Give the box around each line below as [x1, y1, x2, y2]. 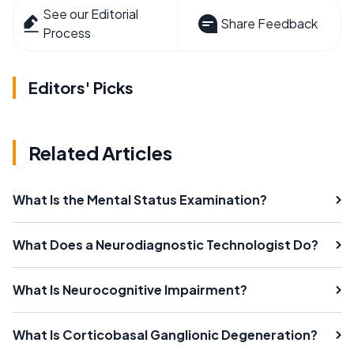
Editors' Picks [28, 77, 134, 97]
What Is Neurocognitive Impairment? [13, 281, 247, 298]
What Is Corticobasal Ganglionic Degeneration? [13, 326, 318, 343]
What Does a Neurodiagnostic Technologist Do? [13, 235, 318, 253]
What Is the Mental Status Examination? [13, 190, 267, 208]
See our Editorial [43, 5, 139, 22]
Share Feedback [220, 14, 318, 32]
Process [43, 24, 92, 41]
